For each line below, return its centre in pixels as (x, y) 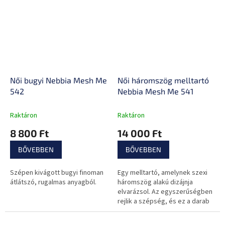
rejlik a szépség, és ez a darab (163, 202)
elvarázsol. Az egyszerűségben (165, 192)
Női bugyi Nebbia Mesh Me (59, 80)
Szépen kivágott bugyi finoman (57, 173)
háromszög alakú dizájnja (155, 183)
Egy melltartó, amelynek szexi (162, 173)
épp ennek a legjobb (149, 211)
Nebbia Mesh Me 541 (155, 91)
